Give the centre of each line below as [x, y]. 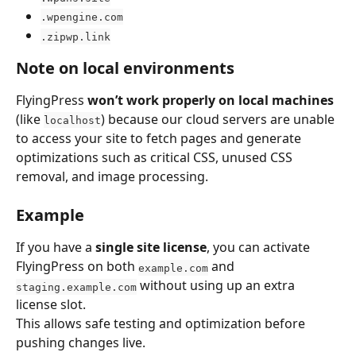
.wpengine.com [82, 17]
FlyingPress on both [77, 267]
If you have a [56, 248]
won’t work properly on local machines [211, 100]
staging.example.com [76, 287]
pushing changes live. [81, 343]
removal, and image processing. [112, 176]
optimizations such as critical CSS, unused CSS [156, 157]
